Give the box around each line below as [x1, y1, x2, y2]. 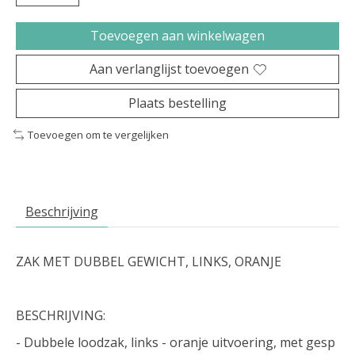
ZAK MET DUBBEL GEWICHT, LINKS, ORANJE [16, 252, 281, 270]
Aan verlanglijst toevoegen [89, 60, 249, 78]
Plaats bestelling [128, 94, 227, 113]
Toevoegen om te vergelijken [27, 128, 169, 143]
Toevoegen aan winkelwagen [90, 27, 265, 45]
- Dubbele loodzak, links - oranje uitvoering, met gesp [16, 333, 335, 351]
